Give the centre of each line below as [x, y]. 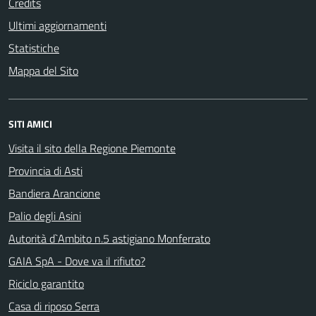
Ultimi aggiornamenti [57, 25]
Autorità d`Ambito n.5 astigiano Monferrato [109, 238]
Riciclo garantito [46, 284]
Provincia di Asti [45, 171]
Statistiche [34, 48]
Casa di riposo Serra [54, 306]
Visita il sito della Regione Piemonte [92, 148]
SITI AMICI [30, 124]
